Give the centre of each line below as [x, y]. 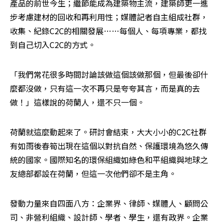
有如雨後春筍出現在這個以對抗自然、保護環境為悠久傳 [109, 146]
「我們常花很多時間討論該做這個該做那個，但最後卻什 [109, 75]
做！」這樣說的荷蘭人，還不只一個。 [78, 102]
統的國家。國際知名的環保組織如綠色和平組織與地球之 [109, 160]
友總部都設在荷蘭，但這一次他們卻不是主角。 [94, 174]
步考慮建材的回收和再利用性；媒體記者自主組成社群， [109, 17]
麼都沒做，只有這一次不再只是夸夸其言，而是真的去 [105, 88]
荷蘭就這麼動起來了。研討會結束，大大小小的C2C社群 [108, 132]
